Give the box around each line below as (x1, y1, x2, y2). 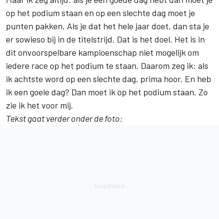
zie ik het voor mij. (6, 99, 73, 110)
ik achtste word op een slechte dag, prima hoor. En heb (6, 73, 211, 84)
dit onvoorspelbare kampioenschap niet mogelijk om (6, 46, 199, 58)
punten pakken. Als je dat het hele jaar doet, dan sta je (6, 20, 209, 31)
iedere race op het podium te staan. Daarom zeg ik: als (6, 60, 208, 71)
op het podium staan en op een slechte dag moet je (6, 7, 195, 18)
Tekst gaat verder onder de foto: (6, 112, 123, 124)
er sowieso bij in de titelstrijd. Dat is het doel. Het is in (6, 33, 205, 44)
